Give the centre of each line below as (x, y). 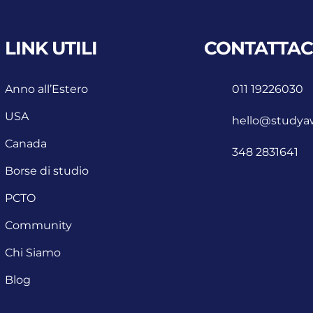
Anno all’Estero (47, 89)
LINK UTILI (51, 49)
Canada (26, 144)
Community (39, 226)
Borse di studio (47, 171)
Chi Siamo (33, 253)
